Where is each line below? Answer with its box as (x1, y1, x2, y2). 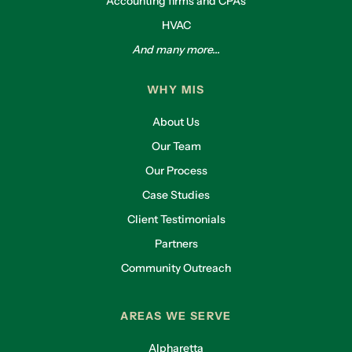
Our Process (145, 163, 207, 178)
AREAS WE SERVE (120, 309, 232, 323)
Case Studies (142, 188, 210, 202)
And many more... (132, 42, 220, 57)
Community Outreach (121, 261, 231, 275)
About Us (152, 115, 200, 129)
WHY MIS (147, 82, 205, 97)
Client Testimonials (126, 212, 225, 226)
